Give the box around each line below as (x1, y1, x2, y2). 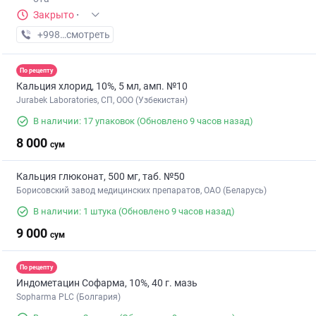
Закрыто (33, 9, 74, 21)
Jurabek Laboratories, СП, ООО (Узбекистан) (16, 95, 188, 106)
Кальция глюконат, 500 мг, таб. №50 (16, 171, 185, 183)
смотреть (66, 29, 110, 41)
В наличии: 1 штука (33, 206, 116, 217)
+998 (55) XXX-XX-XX (37, 29, 133, 41)
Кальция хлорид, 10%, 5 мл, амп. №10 (16, 80, 188, 92)
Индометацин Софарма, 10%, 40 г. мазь (16, 277, 197, 289)
